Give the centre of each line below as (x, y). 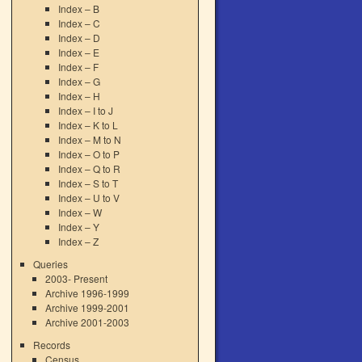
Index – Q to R (89, 168)
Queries (50, 264)
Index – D (79, 38)
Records (51, 345)
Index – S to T (88, 183)
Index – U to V (88, 198)
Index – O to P (88, 154)
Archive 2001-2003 (88, 322)
